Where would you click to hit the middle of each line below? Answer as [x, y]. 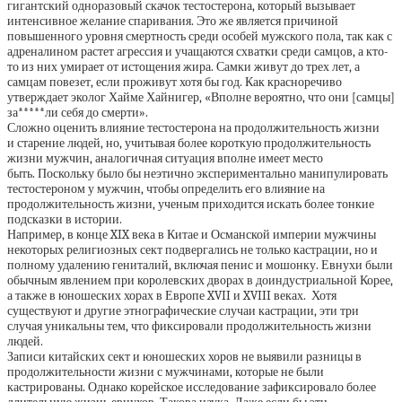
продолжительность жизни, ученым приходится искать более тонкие [191, 204]
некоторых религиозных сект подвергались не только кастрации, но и [192, 249]
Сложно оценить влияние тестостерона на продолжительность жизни [193, 127]
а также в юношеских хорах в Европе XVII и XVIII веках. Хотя [172, 295]
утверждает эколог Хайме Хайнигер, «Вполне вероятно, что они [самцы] [201, 97]
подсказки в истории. [65, 219]
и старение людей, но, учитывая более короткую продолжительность [189, 143]
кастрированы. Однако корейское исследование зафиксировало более [192, 387]
